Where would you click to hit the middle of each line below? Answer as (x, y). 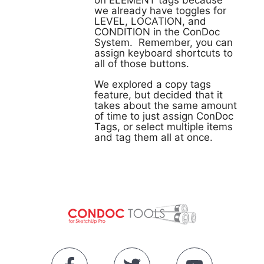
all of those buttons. (142, 64)
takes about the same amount (166, 105)
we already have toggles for (160, 11)
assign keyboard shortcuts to (164, 53)
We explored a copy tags (153, 84)
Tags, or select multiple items (164, 127)
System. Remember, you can (164, 42)
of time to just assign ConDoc (164, 116)
